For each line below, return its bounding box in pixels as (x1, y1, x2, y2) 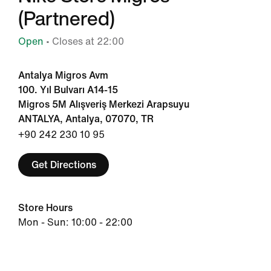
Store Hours (18, 203, 73, 213)
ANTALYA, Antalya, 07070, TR (18, 114, 154, 124)
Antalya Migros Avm (18, 70, 108, 80)
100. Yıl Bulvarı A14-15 (18, 85, 118, 95)
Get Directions (31, 159, 96, 170)
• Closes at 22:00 (44, 36, 124, 47)
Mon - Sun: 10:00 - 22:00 (18, 217, 132, 227)
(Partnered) (18, 4, 115, 33)
